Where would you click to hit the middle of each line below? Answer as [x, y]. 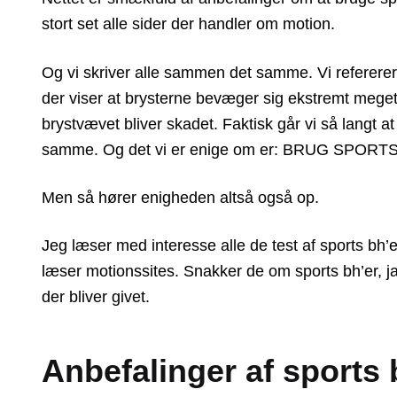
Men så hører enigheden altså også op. [181, 198]
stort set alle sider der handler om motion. [189, 24]
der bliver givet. [96, 297]
